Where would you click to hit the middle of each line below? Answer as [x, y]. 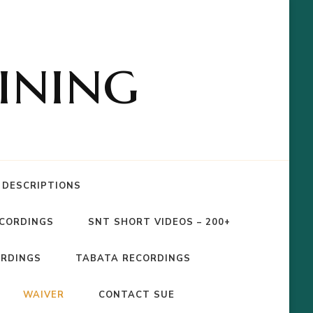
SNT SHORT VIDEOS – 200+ [159, 222]
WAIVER [44, 295]
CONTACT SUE [137, 295]
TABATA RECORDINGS [133, 259]
